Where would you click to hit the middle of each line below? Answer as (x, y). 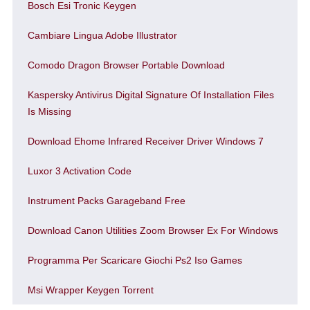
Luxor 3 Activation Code (79, 171)
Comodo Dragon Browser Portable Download (126, 65)
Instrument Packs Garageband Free (106, 201)
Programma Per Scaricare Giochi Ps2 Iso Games (135, 260)
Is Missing (49, 111)
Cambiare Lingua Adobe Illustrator (102, 35)
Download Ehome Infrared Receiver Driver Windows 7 (145, 141)
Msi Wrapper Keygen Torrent (90, 290)
